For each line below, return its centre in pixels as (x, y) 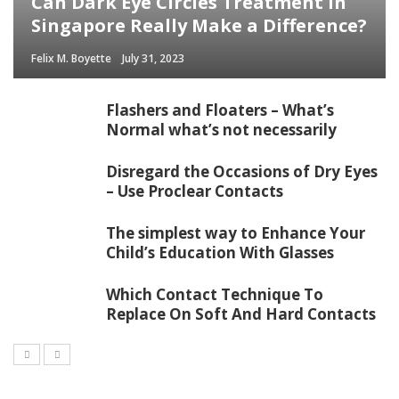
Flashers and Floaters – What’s (220, 110)
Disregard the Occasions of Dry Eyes (242, 171)
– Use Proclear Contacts (195, 191)
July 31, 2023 (153, 58)
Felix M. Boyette (71, 58)
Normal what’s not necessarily (221, 129)
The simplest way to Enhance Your (236, 232)
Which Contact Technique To (215, 294)
